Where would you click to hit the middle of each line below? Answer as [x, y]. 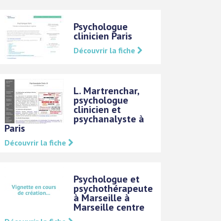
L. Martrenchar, [107, 91]
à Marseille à [102, 198]
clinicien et [97, 109]
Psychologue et [107, 179]
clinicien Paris [103, 36]
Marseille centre [109, 207]
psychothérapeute [113, 188]
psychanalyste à [109, 119]
